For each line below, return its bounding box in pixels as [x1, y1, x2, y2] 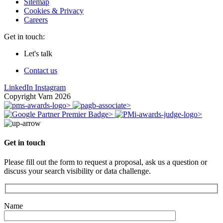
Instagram [35, 83, 66, 92]
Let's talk [24, 49, 52, 58]
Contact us [24, 66, 57, 75]
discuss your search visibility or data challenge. [4, 167, 151, 176]
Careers [24, 15, 48, 24]
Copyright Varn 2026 [4, 92, 71, 101]
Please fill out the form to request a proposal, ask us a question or [4, 158, 207, 167]
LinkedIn [4, 83, 33, 92]
